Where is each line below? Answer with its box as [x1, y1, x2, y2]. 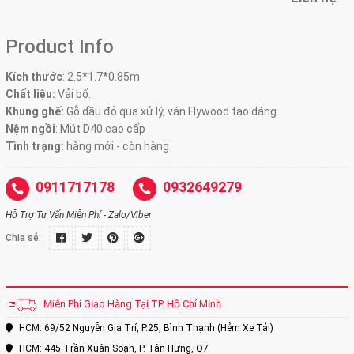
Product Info [6, 36, 114, 58]
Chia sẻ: [6, 232, 41, 244]
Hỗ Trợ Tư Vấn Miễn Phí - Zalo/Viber [6, 209, 152, 221]
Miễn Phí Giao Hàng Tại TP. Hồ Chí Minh [41, 298, 221, 311]
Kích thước [6, 70, 62, 83]
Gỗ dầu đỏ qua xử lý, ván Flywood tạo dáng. [64, 105, 279, 118]
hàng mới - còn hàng [64, 140, 169, 153]
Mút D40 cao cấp [58, 122, 145, 135]
